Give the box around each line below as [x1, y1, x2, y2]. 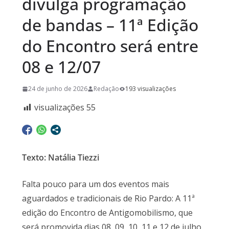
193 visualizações [125, 84, 176, 94]
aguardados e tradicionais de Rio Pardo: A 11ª [21, 193, 195, 204]
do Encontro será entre [21, 35, 198, 57]
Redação [93, 84, 119, 94]
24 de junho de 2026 [28, 84, 87, 94]
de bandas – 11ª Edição [21, 14, 198, 36]
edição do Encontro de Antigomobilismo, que [21, 207, 193, 219]
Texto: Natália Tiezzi [21, 152, 99, 164]
